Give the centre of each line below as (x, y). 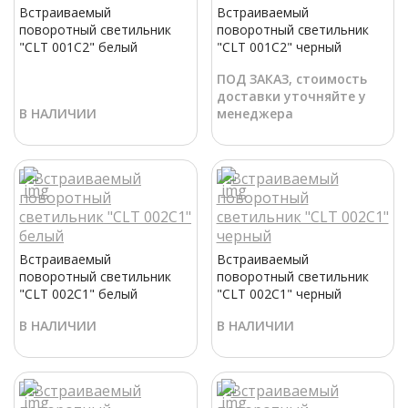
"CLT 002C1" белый (78, 294)
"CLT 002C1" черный (279, 294)
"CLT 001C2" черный (279, 47)
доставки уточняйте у (291, 97)
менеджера (255, 114)
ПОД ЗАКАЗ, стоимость (291, 79)
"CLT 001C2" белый (78, 47)
